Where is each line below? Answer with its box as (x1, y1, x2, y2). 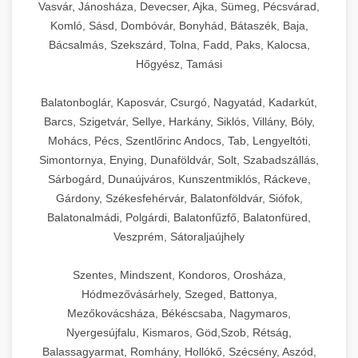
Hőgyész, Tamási (136, 58, 222, 71)
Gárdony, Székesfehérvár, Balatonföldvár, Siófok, (55, 192, 303, 205)
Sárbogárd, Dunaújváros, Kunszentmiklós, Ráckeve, (47, 173, 311, 186)
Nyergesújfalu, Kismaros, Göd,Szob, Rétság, (66, 326, 292, 340)
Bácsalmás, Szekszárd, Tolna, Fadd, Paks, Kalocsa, (48, 38, 310, 52)
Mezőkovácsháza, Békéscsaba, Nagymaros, (67, 307, 291, 320)
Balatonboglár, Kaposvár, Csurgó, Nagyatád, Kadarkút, (41, 96, 317, 109)
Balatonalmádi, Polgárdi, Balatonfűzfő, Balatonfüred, (47, 211, 311, 225)
